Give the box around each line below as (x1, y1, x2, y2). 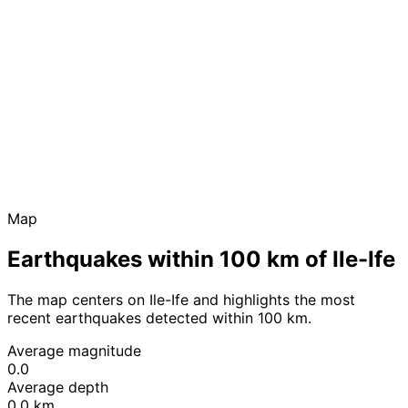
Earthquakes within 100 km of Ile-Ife (7, 245, 395, 272)
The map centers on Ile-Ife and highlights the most (7, 290, 355, 309)
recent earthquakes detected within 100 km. (7, 308, 311, 327)
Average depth (7, 377, 108, 396)
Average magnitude (7, 341, 141, 360)
